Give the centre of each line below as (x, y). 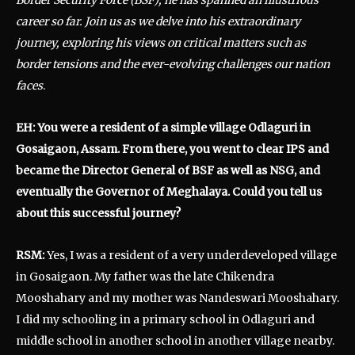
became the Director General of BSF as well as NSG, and (168, 170)
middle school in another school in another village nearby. (175, 340)
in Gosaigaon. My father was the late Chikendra (145, 276)
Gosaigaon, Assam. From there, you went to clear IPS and (172, 149)
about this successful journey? (99, 213)
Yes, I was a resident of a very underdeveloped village (191, 255)
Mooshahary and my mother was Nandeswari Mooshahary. (177, 298)
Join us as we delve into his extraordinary (193, 21)
